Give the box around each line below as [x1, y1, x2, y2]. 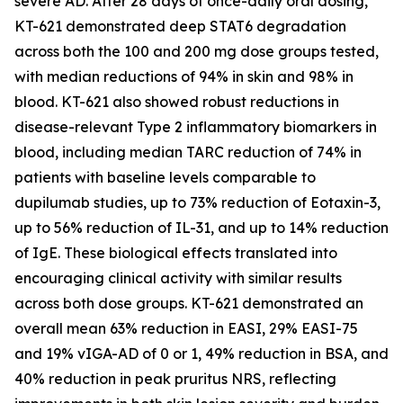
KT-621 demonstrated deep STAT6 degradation [14, 17, 346, 35]
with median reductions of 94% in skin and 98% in [14, 67, 354, 85]
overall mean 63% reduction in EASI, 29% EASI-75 [14, 319, 358, 337]
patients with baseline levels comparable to [14, 168, 316, 186]
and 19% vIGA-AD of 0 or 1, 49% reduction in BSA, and [14, 345, 389, 363]
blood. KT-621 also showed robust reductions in [14, 93, 339, 111]
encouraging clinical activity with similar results [14, 269, 342, 287]
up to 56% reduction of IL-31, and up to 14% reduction [14, 219, 389, 237]
